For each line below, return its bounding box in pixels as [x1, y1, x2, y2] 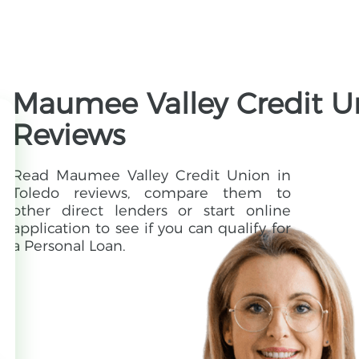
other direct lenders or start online [12, 202, 291, 220]
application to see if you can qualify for [12, 220, 291, 238]
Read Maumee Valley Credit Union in [12, 167, 291, 185]
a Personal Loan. [12, 237, 127, 256]
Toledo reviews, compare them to [12, 184, 291, 203]
